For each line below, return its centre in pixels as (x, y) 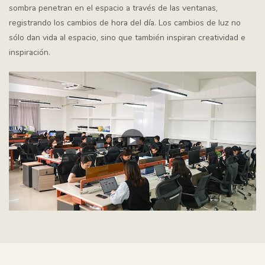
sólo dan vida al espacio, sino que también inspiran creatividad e (127, 37)
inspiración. (30, 52)
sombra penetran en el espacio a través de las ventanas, (113, 8)
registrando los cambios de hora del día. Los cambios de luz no (125, 22)
